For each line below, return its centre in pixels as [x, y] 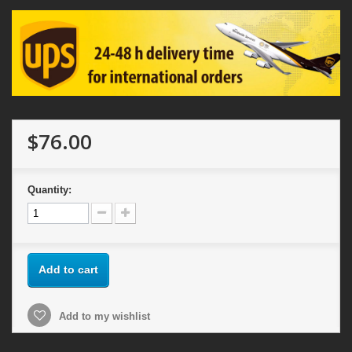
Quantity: [49, 190]
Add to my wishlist [103, 317]
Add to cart [68, 270]
